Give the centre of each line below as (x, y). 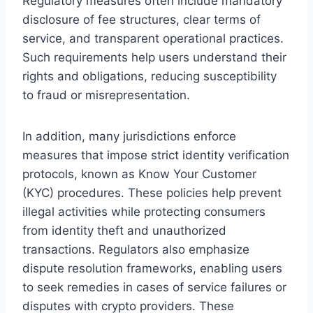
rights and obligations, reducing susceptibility (150, 76)
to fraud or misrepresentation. (106, 95)
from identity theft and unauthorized (124, 230)
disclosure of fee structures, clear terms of (141, 19)
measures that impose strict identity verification (156, 155)
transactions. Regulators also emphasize (136, 249)
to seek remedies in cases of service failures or (154, 287)
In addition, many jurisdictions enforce (129, 136)
